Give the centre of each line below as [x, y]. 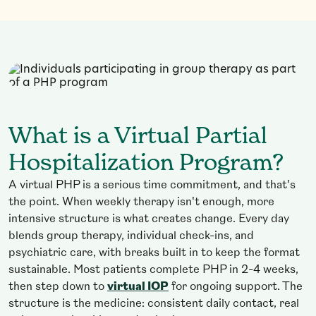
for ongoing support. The [236, 287]
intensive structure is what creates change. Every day [149, 220]
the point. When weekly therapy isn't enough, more [141, 203]
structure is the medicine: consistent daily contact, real [154, 304]
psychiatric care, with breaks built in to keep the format [154, 254]
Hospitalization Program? [146, 164]
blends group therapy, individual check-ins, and [131, 237]
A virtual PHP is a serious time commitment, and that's [152, 186]
